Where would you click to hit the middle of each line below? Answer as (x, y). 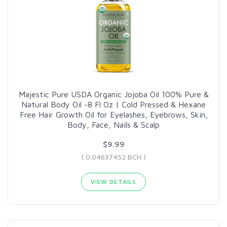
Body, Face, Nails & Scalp (113, 124)
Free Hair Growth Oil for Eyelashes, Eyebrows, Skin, (113, 114)
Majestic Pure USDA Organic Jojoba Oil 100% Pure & (113, 94)
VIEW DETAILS (113, 181)
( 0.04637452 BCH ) (113, 157)
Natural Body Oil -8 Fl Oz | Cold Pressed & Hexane (113, 104)
